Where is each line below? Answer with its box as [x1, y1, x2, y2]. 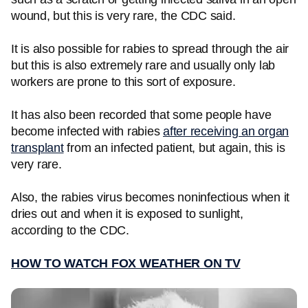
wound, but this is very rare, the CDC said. [11, 9, 242, 23]
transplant [11, 141, 64, 155]
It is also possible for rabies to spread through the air [11, 42, 289, 56]
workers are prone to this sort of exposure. [11, 75, 242, 89]
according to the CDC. [11, 223, 133, 237]
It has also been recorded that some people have [11, 108, 272, 122]
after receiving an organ [163, 124, 289, 138]
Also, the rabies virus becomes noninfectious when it [11, 190, 289, 204]
